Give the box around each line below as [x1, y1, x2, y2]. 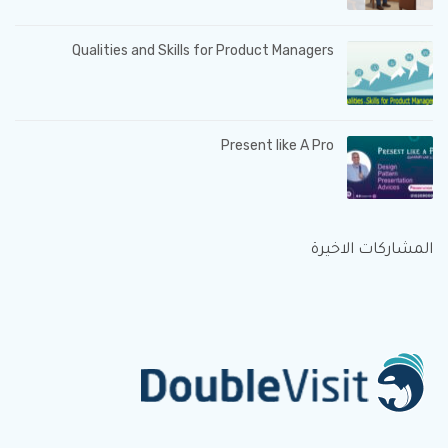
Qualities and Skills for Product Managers [72, 42, 334, 60]
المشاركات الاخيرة [311, 241, 433, 259]
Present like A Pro [221, 136, 334, 154]
